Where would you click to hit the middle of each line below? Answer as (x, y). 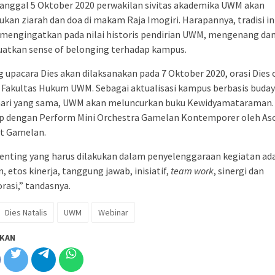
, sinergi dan (239, 170)
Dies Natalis (26, 212)
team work (192, 170)
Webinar (113, 212)
